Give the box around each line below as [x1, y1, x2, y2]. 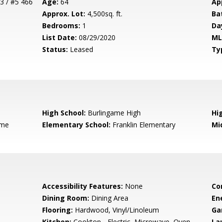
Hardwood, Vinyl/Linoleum [73, 205, 160, 215]
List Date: [42, 33, 77, 42]
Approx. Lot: [42, 9, 86, 18]
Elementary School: [42, 120, 111, 129]
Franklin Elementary [111, 120, 176, 129]
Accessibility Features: [42, 181, 123, 191]
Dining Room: [42, 193, 90, 203]
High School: [42, 108, 86, 117]
